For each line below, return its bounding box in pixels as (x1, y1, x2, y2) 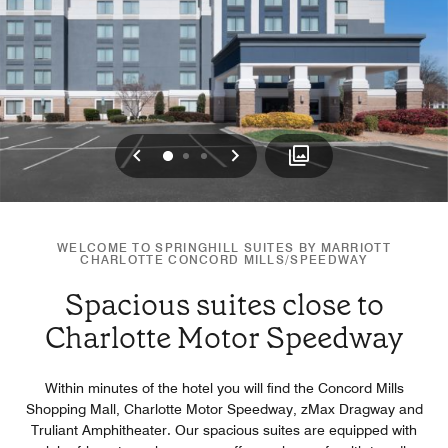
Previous (135, 139, 229, 169)
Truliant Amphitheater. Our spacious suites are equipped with (31, 421, 417, 438)
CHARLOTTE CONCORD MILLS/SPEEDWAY (80, 251, 368, 267)
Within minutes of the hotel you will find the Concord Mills (44, 379, 404, 396)
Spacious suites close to (64, 284, 384, 325)
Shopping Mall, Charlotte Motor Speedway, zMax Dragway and (25, 400, 423, 417)
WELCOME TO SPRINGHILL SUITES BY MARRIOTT (57, 239, 391, 255)
